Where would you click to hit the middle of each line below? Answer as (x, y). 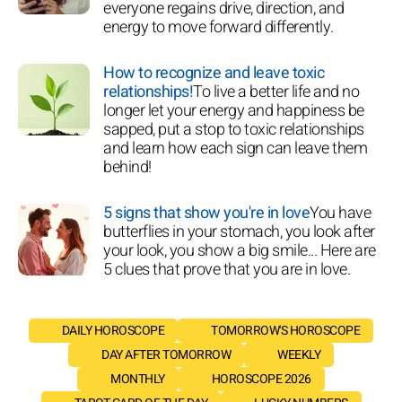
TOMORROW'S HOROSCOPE (286, 330)
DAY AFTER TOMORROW (166, 354)
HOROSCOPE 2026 (261, 379)
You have (340, 213)
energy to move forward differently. (218, 27)
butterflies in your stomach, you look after (239, 232)
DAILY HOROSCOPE (113, 330)
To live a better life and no (276, 92)
